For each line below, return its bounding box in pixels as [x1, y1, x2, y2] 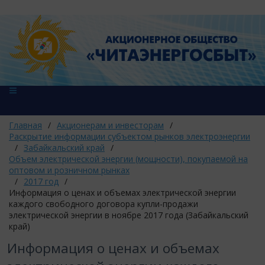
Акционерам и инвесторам [57, 119, 164, 131]
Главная [9, 119, 42, 131]
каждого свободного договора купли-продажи [9, 198, 198, 209]
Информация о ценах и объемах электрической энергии [9, 187, 236, 198]
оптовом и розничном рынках [9, 164, 130, 176]
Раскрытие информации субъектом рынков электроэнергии [9, 131, 250, 142]
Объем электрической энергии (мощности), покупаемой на [9, 153, 248, 164]
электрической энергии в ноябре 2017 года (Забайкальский [9, 209, 248, 221]
